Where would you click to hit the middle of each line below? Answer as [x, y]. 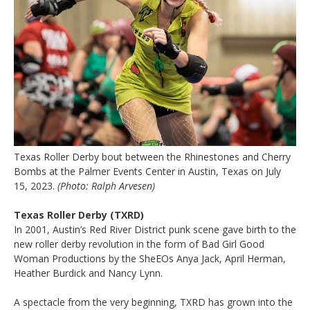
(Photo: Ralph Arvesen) [106, 185]
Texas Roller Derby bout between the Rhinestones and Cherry [152, 156]
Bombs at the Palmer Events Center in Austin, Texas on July [147, 171]
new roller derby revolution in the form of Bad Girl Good [139, 244]
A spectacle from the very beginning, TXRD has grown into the [153, 302]
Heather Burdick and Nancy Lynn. [88, 273]
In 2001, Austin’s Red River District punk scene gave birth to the [155, 229]
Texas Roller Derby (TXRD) [79, 215]
